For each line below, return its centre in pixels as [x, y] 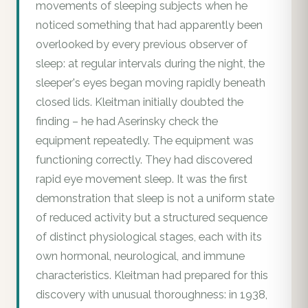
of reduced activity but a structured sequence [152, 218]
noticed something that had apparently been [149, 25]
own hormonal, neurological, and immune [140, 256]
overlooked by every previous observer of [142, 45]
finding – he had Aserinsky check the [127, 122]
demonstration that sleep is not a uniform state [155, 199]
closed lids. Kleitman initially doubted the [140, 102]
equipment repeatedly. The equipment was [145, 141]
